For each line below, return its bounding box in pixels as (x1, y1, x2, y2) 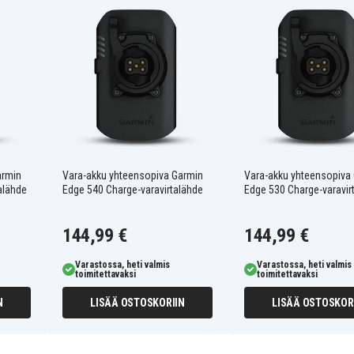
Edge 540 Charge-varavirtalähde (62, 183, 203, 197)
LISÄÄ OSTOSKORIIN (90, 296, 185, 310)
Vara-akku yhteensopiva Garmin (62, 169, 203, 183)
